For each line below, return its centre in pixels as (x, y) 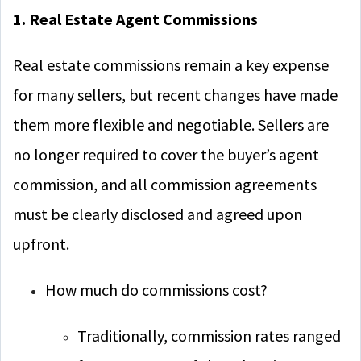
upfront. (41, 244)
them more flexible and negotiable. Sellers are (171, 124)
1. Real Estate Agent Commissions (135, 19)
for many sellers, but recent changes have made (175, 95)
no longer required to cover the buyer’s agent (166, 154)
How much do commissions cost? (156, 290)
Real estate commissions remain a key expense (171, 65)
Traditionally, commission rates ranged (209, 336)
